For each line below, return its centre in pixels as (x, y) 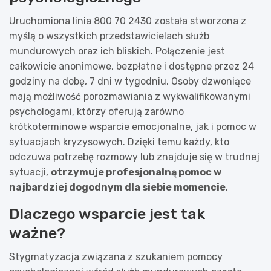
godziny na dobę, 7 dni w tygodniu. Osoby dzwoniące (130, 81)
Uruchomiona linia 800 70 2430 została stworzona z (128, 21)
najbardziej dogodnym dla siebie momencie (117, 187)
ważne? (37, 233)
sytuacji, (30, 172)
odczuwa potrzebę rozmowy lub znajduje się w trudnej (134, 157)
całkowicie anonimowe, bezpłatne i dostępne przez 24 (132, 66)
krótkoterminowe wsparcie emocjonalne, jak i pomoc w (133, 126)
